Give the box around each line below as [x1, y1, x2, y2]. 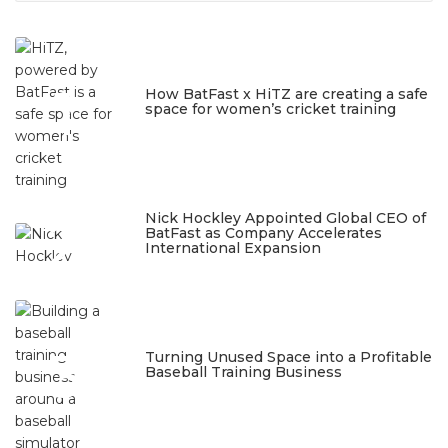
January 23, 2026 [145, 386, 246, 402]
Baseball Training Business [145, 362, 342, 381]
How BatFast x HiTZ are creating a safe [145, 84, 428, 103]
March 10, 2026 [145, 123, 234, 139]
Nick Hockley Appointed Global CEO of [145, 208, 426, 227]
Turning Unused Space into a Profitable [145, 347, 432, 366]
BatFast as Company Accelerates [145, 223, 382, 242]
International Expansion [145, 238, 321, 257]
